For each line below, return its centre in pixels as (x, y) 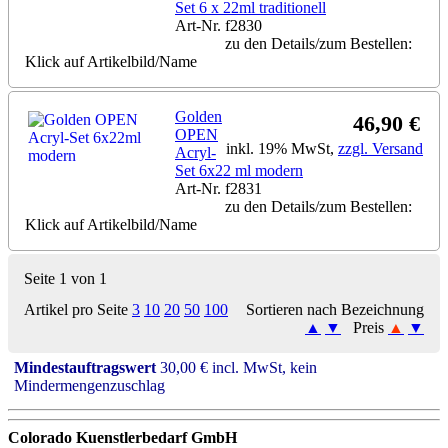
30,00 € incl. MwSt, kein (237, 367)
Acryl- (195, 152)
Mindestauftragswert (85, 367)
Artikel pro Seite (78, 309)
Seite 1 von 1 (65, 278)
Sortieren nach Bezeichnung (335, 309)
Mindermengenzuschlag (90, 385)
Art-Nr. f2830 (218, 25)
